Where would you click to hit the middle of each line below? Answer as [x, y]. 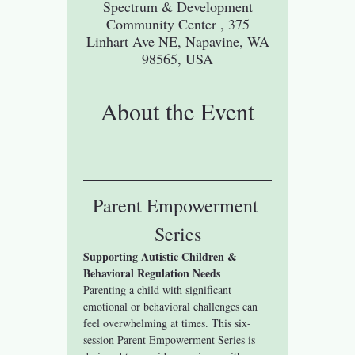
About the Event [177, 111]
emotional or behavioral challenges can [172, 306]
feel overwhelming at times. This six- [168, 323]
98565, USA [177, 58]
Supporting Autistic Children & [162, 256]
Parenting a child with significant [159, 289]
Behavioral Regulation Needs [152, 273]
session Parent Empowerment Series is [171, 339]
